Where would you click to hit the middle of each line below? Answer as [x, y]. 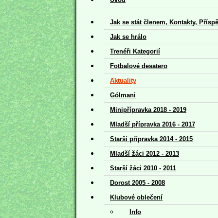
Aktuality [123, 80]
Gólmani [123, 95]
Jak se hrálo [128, 36]
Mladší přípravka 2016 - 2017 [153, 124]
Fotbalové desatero [139, 66]
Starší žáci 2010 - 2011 [143, 168]
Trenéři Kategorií [135, 51]
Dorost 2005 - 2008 [137, 182]
